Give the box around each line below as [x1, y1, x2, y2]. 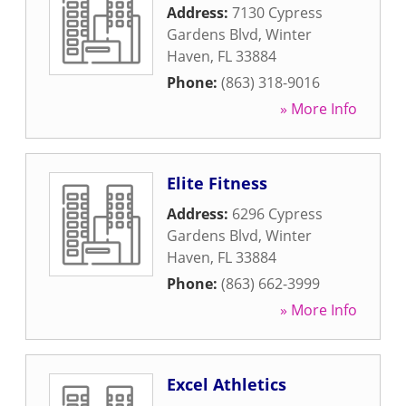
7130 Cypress [232, 3, 323, 23]
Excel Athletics [167, 373, 286, 395]
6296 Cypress [232, 204, 323, 224]
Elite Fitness [167, 172, 267, 194]
